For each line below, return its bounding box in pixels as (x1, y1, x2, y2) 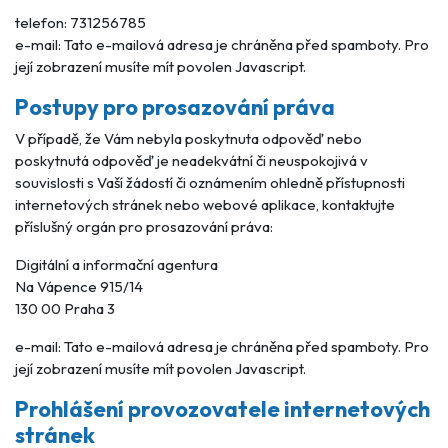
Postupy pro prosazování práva (15, 93, 335, 121)
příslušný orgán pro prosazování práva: (15, 217, 273, 236)
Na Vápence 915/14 (15, 277, 143, 296)
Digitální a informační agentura (15, 255, 218, 274)
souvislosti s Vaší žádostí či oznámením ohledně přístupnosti (15, 173, 405, 192)
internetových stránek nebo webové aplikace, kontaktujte (15, 195, 395, 214)
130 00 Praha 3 (15, 299, 115, 318)
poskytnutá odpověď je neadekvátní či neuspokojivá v (15, 151, 368, 170)
